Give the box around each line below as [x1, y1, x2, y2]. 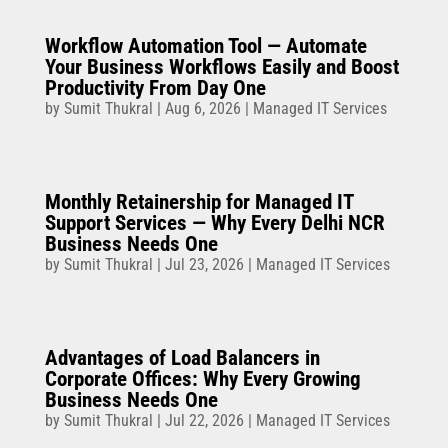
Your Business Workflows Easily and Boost [44, 55, 399, 80]
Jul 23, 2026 [164, 255, 244, 275]
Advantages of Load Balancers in [44, 346, 320, 371]
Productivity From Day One [44, 76, 266, 101]
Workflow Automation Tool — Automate [44, 34, 367, 59]
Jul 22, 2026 [164, 411, 244, 431]
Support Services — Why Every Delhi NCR [44, 211, 385, 236]
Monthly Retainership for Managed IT [44, 190, 353, 215]
